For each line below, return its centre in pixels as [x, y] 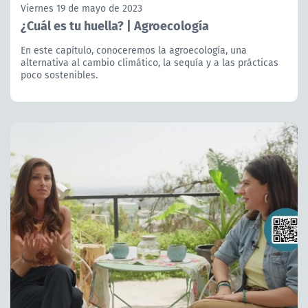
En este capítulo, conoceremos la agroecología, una [134, 50]
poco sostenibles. [59, 75]
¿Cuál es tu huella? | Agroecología [115, 25]
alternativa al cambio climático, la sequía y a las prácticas [150, 62]
